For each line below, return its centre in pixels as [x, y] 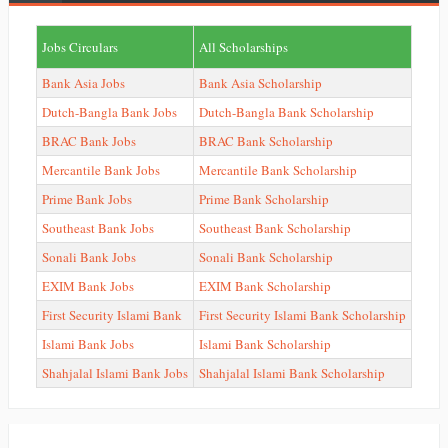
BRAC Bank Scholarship [266, 141]
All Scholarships [243, 47]
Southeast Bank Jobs [98, 228]
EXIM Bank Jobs [88, 286]
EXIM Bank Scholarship [265, 286]
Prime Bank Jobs [87, 199]
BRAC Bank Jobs [89, 141]
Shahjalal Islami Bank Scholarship [292, 373]
